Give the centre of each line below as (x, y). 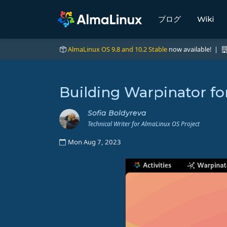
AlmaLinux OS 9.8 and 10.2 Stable (118, 49)
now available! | (194, 49)
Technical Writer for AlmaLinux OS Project (144, 124)
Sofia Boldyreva (117, 113)
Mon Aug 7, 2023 (94, 142)
